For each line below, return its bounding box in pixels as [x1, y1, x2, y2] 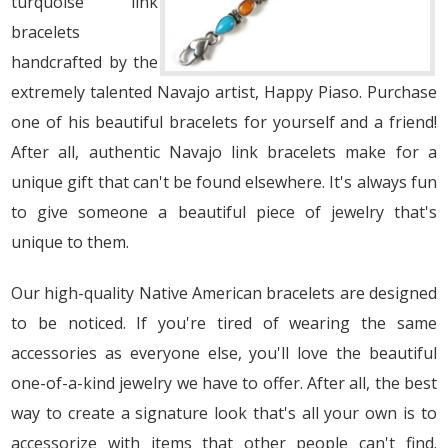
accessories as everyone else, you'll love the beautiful [11, 342, 437, 365]
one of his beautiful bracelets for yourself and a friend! [11, 111, 437, 134]
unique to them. [11, 231, 130, 254]
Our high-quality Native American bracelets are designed [11, 282, 437, 305]
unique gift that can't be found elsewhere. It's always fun [11, 171, 437, 194]
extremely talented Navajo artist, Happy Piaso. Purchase [11, 81, 437, 104]
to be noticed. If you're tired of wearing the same [11, 312, 437, 335]
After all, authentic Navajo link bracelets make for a [11, 141, 437, 164]
